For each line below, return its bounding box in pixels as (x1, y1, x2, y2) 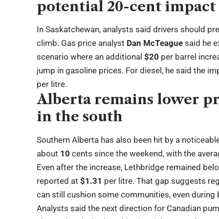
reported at (37, 175, 81, 186)
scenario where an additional (37, 52, 145, 62)
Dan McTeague (127, 38, 183, 48)
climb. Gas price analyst (37, 38, 127, 48)
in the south (37, 108, 123, 125)
